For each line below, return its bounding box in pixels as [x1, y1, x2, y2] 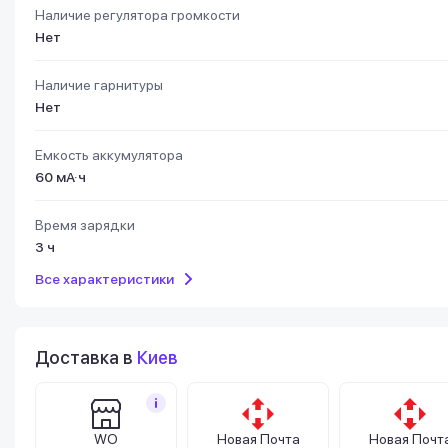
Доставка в [35, 346, 137, 368]
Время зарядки [35, 217, 135, 233]
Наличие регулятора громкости [35, 7, 240, 23]
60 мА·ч [35, 169, 86, 185]
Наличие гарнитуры [35, 77, 163, 93]
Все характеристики [35, 271, 174, 287]
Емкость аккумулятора [35, 147, 183, 163]
